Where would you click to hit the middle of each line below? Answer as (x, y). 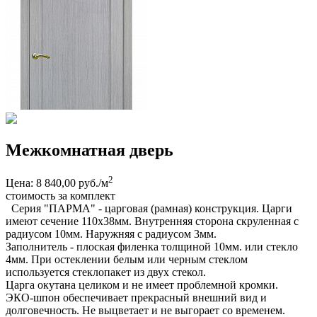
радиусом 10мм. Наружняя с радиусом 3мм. (111, 234)
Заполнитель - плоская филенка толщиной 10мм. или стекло (152, 246)
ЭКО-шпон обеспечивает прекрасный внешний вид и (136, 297)
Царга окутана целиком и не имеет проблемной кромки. (142, 284)
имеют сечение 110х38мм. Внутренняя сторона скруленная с (152, 221)
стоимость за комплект (60, 195)
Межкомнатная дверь (90, 150)
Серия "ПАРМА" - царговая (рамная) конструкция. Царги (149, 208)
